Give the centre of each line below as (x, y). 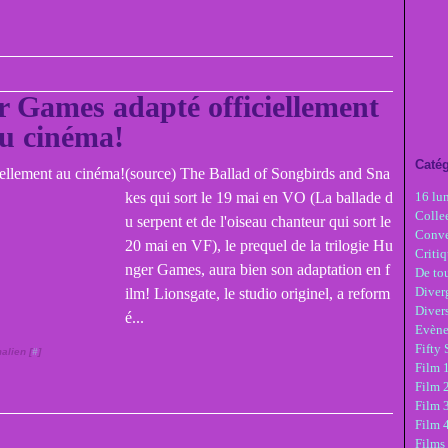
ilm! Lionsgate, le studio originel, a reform (257, 293)
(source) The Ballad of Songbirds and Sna (257, 173)
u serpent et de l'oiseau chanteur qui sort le (258, 221)
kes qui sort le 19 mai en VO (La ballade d (259, 197)
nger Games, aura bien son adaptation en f (257, 269)
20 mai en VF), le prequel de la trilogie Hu (259, 245)
